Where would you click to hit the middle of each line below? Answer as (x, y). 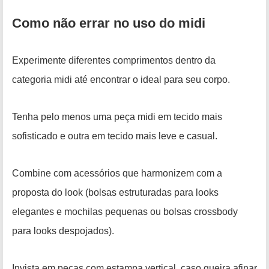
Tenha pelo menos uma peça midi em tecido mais (117, 117)
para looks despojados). (63, 231)
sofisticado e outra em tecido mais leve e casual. (115, 136)
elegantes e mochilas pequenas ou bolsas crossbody (125, 212)
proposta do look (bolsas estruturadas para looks (115, 193)
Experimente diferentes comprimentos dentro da (114, 61)
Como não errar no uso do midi (109, 23)
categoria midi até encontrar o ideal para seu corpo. (121, 80)
